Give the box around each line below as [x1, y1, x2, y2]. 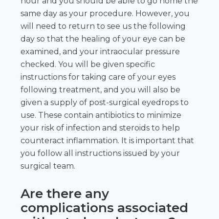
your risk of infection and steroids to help [21, 123, 180, 132]
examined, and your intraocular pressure [21, 46, 180, 56]
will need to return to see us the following [21, 21, 186, 31]
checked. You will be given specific [21, 59, 155, 69]
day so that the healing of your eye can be [21, 34, 186, 44]
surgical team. [21, 161, 76, 171]
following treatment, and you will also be [21, 85, 181, 94]
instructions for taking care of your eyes [21, 72, 176, 82]
